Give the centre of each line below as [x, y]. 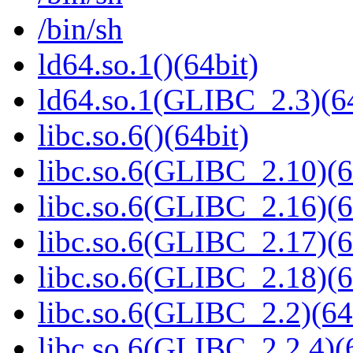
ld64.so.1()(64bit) [148, 65]
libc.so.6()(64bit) [143, 136]
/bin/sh [80, 29]
